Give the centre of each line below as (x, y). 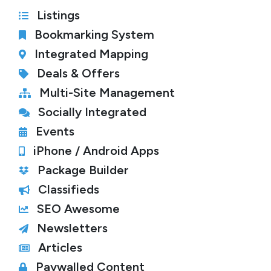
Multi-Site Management (107, 93)
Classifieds (69, 189)
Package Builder (83, 170)
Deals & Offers (78, 73)
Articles (60, 247)
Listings (58, 15)
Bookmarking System (94, 34)
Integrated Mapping (91, 54)
